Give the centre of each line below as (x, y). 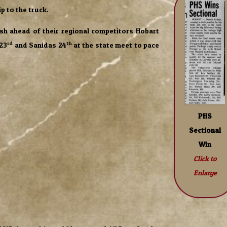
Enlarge (205, 172)
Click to (205, 158)
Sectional (205, 130)
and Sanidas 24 (40, 45)
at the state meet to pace (116, 45)
